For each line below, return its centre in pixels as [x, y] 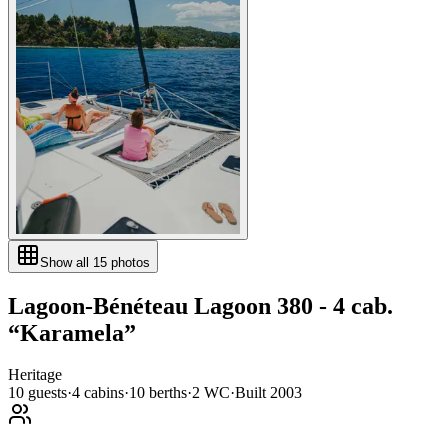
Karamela [72, 332]
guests [45, 393]
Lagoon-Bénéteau [101, 305]
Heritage [35, 375]
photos [128, 262]
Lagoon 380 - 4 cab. [293, 305]
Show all [66, 262]
